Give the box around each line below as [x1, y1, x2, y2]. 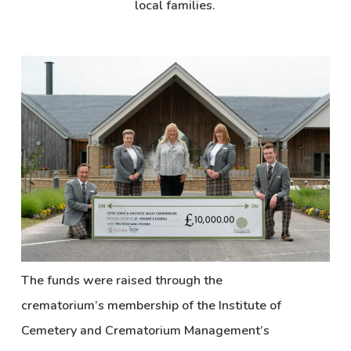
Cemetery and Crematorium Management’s [20, 322, 270, 340]
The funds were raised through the [20, 272, 223, 290]
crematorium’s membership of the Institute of [20, 297, 281, 315]
